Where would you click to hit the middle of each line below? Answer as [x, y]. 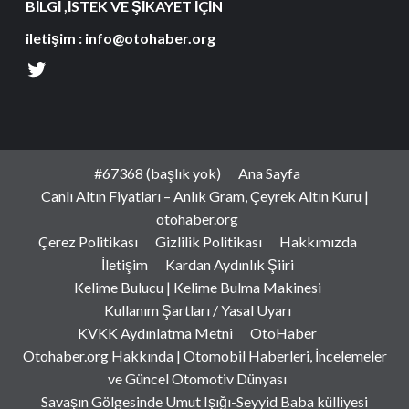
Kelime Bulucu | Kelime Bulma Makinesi [197, 287]
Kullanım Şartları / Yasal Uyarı [197, 309]
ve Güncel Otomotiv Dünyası [197, 378]
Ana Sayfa [269, 173]
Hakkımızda [318, 241]
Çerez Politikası [88, 241]
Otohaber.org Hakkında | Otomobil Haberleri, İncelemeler [204, 355]
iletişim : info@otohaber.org [120, 37]
